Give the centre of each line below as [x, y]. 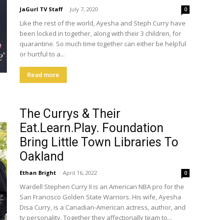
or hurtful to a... [42, 54]
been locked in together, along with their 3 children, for [100, 33]
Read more [43, 75]
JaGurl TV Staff [41, 9]
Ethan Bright [38, 173]
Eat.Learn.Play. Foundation [92, 128]
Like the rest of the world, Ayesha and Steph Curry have [103, 23]
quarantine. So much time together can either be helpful [103, 44]
